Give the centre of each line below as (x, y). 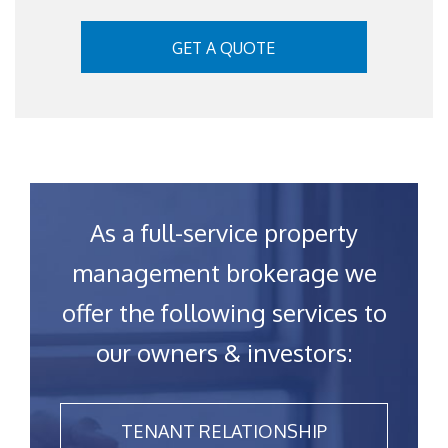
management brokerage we (224, 273)
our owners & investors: (224, 353)
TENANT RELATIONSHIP (224, 431)
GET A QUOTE (224, 48)
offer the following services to (224, 313)
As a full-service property (224, 233)
